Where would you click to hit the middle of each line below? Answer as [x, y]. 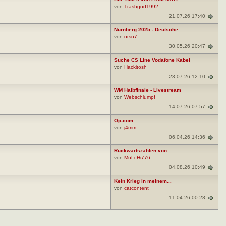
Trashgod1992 [141, 7]
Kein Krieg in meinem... [143, 181]
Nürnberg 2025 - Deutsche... [148, 30]
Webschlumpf [140, 97]
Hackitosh [135, 67]
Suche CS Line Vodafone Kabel [152, 60]
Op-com [124, 121]
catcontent [136, 188]
